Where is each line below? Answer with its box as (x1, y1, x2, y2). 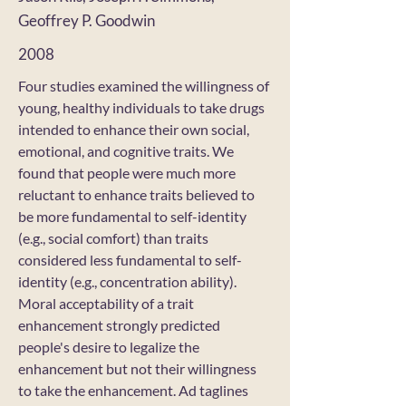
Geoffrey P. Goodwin (18, 11, 155, 30)
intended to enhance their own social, (18, 121, 249, 138)
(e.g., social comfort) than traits (18, 229, 208, 246)
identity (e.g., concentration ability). (18, 273, 237, 290)
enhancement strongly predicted (18, 316, 220, 333)
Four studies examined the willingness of (18, 77, 269, 94)
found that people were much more (18, 164, 236, 181)
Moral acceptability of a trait (18, 295, 194, 312)
